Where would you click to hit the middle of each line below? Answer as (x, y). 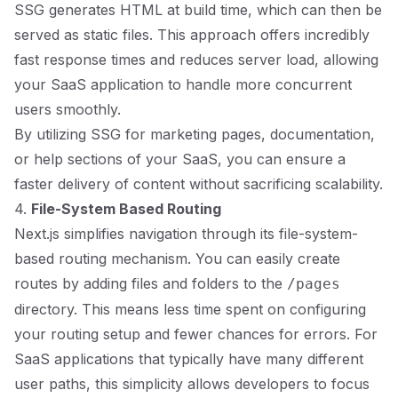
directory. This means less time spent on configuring (190, 309)
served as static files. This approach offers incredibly (192, 35)
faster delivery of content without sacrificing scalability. (199, 184)
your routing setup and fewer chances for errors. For (196, 334)
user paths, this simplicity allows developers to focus (192, 384)
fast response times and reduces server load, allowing (196, 60)
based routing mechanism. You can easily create (177, 259)
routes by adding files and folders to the (151, 283)
